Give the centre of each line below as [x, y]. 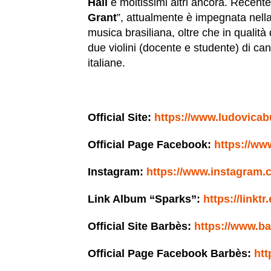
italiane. [106, 63]
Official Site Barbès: [141, 227]
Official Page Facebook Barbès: [171, 254]
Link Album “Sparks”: [145, 199]
